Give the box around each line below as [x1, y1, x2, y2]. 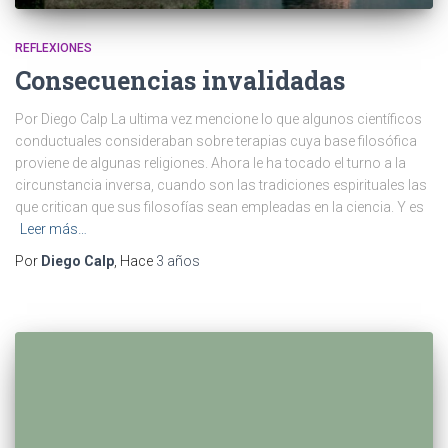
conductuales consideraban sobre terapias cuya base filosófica [15, 133, 417, 150]
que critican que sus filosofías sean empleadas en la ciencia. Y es [15, 199, 424, 216]
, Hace [114, 253, 156, 270]
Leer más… [20, 221, 87, 238]
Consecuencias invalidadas [15, 64, 345, 98]
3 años [156, 253, 200, 270]
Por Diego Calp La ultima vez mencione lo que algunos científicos [15, 111, 422, 128]
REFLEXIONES [15, 41, 92, 56]
